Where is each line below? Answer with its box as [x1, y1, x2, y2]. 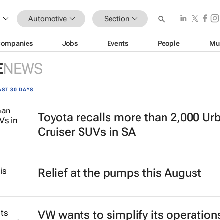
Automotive [28, 14, 67, 23]
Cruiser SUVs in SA [37, 125, 136, 138]
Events [107, 39, 128, 47]
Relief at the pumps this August [37, 166, 201, 180]
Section [104, 14, 130, 23]
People [157, 39, 180, 47]
